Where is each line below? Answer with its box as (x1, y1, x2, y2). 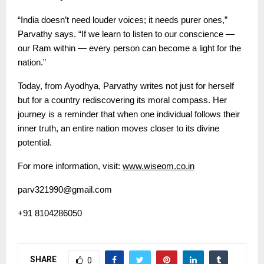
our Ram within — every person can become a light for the (18, 43, 241, 53)
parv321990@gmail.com (18, 184, 112, 194)
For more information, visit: (18, 161, 120, 171)
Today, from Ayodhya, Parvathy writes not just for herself (18, 81, 234, 91)
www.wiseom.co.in (123, 161, 194, 171)
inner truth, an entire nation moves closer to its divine (18, 123, 219, 133)
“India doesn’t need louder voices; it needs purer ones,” (18, 15, 227, 25)
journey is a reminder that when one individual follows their (18, 109, 240, 119)
